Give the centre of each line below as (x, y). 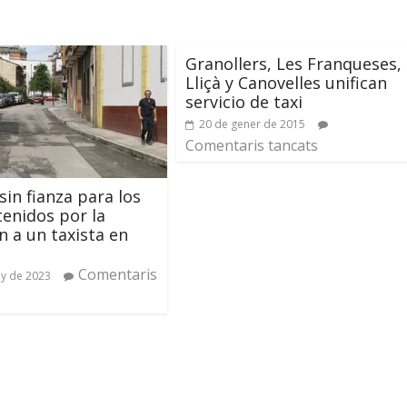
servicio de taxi (244, 102)
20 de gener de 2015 (252, 124)
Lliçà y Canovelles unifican (286, 83)
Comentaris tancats (252, 145)
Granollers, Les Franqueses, (293, 64)
